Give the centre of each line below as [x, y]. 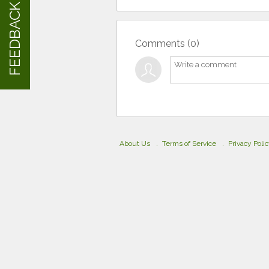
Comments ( [163, 43]
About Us [135, 143]
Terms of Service [189, 143]
